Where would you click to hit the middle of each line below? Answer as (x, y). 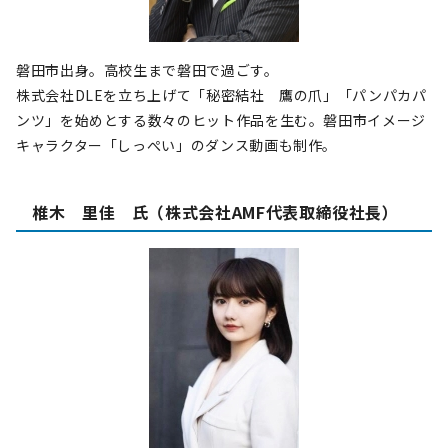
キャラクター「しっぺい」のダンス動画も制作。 (177, 145)
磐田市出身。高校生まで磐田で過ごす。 (147, 70)
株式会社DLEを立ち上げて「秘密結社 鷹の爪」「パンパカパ (221, 95)
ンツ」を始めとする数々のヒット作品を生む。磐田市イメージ (221, 120)
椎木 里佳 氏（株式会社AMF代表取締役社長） (215, 212)
